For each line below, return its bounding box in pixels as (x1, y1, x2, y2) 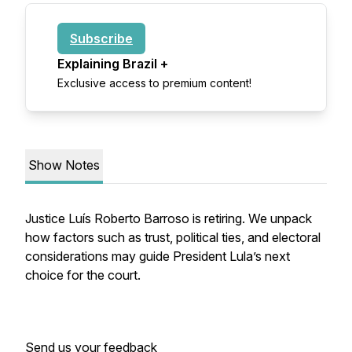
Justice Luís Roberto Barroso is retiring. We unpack (25, 211, 312, 226)
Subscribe (70, 31, 133, 46)
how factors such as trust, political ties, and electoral (25, 229, 321, 245)
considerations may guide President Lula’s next (25, 248, 290, 264)
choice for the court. (25, 267, 144, 283)
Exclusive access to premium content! (57, 76, 251, 90)
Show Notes (28, 157, 100, 173)
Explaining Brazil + (57, 56, 168, 71)
